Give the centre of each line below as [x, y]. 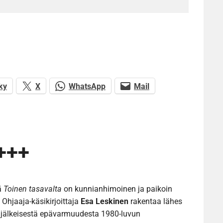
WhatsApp [87, 86]
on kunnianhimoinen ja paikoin [117, 189]
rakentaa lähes [155, 202]
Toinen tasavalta [33, 189]
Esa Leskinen [105, 202]
